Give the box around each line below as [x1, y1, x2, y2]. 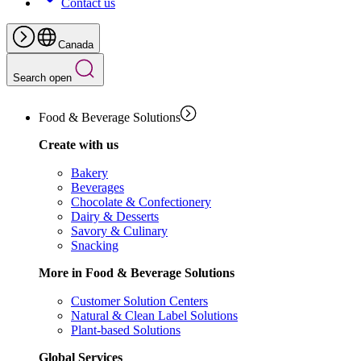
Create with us [39, 138, 118, 151]
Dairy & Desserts [71, 210, 159, 223]
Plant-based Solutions [71, 323, 180, 337]
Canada [58, 39, 93, 51]
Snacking [71, 239, 118, 252]
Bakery [71, 166, 108, 180]
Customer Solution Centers [71, 294, 208, 308]
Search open [13, 72, 72, 84]
